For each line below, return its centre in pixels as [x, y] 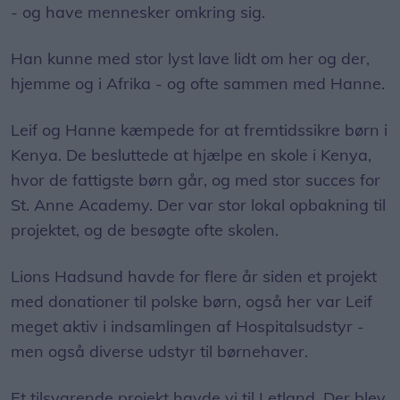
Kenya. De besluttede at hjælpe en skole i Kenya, [191, 155]
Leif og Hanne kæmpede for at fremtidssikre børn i [199, 130]
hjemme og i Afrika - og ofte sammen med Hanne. [198, 83]
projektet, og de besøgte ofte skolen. [145, 230]
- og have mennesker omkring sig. [138, 12]
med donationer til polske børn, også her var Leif [192, 301]
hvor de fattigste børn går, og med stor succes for [196, 180]
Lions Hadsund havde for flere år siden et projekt [194, 276]
